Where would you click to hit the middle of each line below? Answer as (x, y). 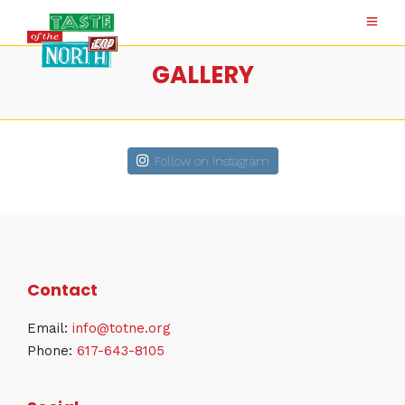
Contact (62, 290)
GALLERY (202, 75)
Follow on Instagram (212, 161)
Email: (50, 328)
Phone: (52, 350)
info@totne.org (122, 328)
